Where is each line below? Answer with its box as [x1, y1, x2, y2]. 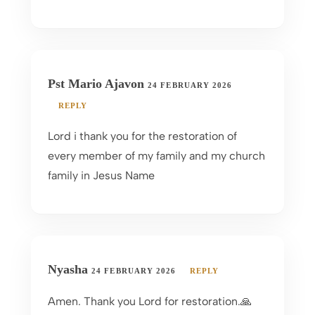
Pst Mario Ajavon [48, 76, 148, 91]
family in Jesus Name [48, 168, 155, 182]
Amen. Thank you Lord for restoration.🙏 [48, 294, 252, 308]
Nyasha [48, 262, 91, 276]
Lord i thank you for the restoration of [48, 129, 237, 143]
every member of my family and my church [48, 148, 265, 162]
